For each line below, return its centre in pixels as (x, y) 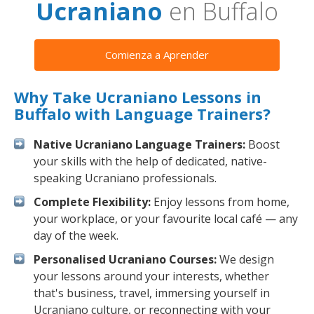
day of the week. (76, 235)
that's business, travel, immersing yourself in (152, 293)
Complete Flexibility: (92, 202)
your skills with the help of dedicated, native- (150, 161)
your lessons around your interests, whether (151, 276)
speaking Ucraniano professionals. (125, 178)
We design (245, 259)
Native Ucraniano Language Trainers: (139, 144)
